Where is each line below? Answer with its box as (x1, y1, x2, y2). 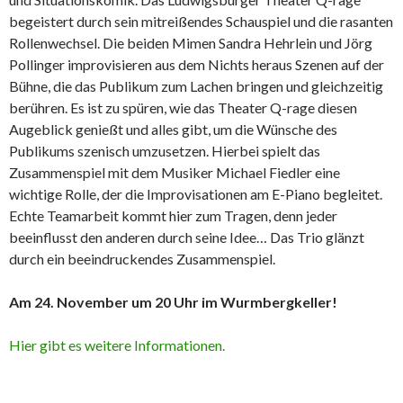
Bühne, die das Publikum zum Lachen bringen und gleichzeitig (9, 77, 383, 95)
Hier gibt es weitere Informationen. (9, 336, 225, 354)
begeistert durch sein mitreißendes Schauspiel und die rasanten (9, 13, 393, 31)
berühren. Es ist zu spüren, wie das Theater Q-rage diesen (9, 99, 357, 117)
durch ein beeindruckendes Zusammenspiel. (9, 250, 275, 268)
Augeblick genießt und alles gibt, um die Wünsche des (9, 121, 337, 139)
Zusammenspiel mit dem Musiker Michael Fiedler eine (9, 164, 340, 182)
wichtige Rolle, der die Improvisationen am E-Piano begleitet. (9, 185, 382, 203)
